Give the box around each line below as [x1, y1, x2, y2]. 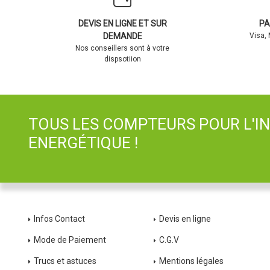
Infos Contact [34, 214, 85, 224]
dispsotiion [104, 54, 141, 63]
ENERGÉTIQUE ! [28, 133, 138, 152]
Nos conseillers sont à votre [75, 43, 170, 52]
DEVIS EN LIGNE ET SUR [78, 18, 167, 28]
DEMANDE [102, 31, 142, 41]
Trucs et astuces [34, 256, 98, 266]
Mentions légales [159, 256, 224, 266]
